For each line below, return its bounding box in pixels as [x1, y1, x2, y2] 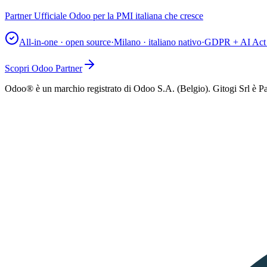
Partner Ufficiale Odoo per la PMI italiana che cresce [5, 11, 203, 21]
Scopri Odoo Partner [5, 63, 82, 74]
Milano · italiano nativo [114, 37, 201, 48]
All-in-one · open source [19, 37, 111, 48]
